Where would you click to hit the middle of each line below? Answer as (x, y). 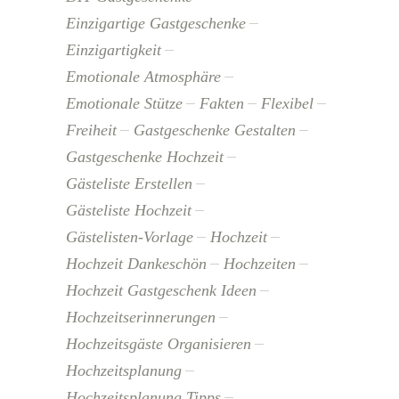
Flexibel (287, 103)
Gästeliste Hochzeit (129, 210)
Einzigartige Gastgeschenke (156, 23)
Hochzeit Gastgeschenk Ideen (161, 290)
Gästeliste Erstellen (129, 183)
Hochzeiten (260, 263)
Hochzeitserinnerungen (141, 317)
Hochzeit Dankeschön (136, 263)
